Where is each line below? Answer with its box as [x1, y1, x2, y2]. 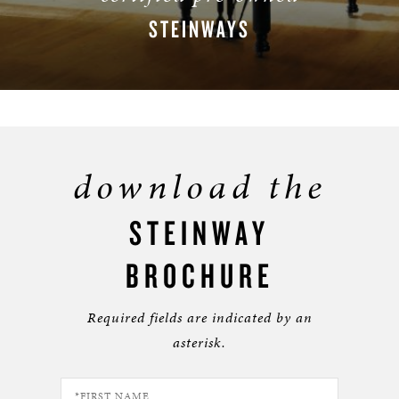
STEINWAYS [149, 13, 250, 45]
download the [72, 162, 327, 212]
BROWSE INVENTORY [141, 53, 258, 73]
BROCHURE [125, 254, 274, 297]
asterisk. [173, 332, 226, 354]
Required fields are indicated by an [86, 307, 313, 329]
